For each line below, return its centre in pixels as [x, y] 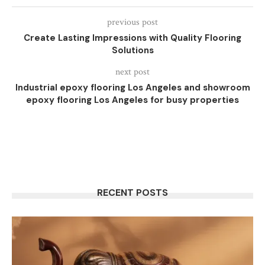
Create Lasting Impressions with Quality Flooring [132, 38]
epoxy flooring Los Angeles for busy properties [132, 100]
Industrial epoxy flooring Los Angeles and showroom [132, 88]
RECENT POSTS [132, 193]
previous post [132, 22]
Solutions [132, 50]
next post [132, 72]
